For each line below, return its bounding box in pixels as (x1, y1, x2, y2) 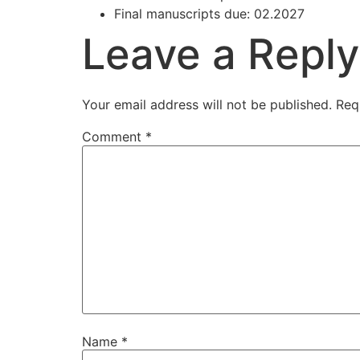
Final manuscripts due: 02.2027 (114, 6, 305, 22)
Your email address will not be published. (82, 96, 332, 113)
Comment (82, 129, 145, 145)
